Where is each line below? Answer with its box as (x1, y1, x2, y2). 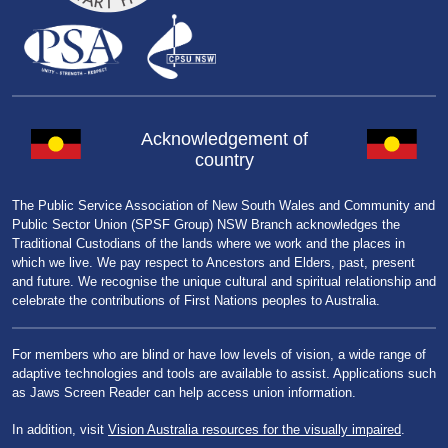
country (194, 149, 254, 170)
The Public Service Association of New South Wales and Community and (12, 197, 435, 213)
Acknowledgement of (140, 128, 308, 149)
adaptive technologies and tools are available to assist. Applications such (12, 366, 436, 382)
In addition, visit (12, 421, 108, 437)
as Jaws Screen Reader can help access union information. (12, 385, 356, 401)
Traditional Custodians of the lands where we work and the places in (12, 235, 405, 251)
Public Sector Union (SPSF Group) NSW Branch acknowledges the (12, 216, 400, 232)
